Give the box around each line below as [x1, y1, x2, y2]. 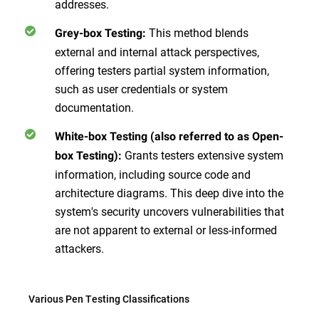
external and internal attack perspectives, [55, 44, 259, 60]
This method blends [149, 25, 249, 41]
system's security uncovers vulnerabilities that [55, 204, 284, 219]
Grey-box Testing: [55, 26, 149, 41]
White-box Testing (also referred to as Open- [55, 130, 283, 144]
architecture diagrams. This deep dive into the [55, 185, 283, 201]
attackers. [55, 241, 104, 256]
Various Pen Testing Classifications [28, 292, 189, 306]
